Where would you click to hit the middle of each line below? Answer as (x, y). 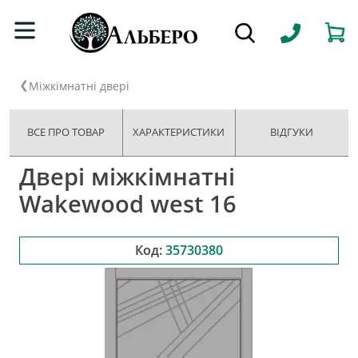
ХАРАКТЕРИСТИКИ (179, 132)
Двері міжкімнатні (127, 176)
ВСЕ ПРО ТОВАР (66, 132)
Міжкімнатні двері (79, 86)
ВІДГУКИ (292, 132)
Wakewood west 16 (128, 203)
